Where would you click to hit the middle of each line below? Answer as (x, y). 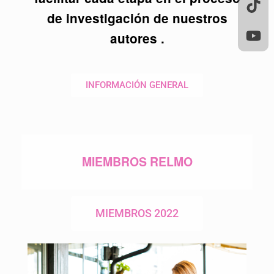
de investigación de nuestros (137, 18)
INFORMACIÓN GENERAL (137, 85)
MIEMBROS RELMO (137, 162)
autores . (137, 38)
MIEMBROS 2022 (137, 213)
